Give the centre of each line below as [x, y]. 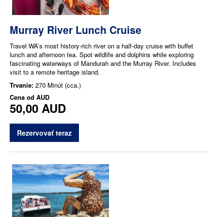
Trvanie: [23, 85]
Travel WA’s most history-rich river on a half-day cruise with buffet [101, 46]
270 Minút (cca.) [58, 85]
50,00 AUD [38, 108]
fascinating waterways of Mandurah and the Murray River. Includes [103, 63]
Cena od [23, 97]
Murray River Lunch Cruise [76, 30]
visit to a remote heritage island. [55, 72]
